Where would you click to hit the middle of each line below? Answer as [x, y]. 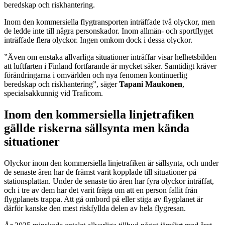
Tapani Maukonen [150, 84]
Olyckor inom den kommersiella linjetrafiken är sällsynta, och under [111, 163]
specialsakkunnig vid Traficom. [53, 93]
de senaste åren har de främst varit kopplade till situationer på [100, 172]
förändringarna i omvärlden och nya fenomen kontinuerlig [96, 75]
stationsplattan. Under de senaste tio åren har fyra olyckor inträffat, [109, 181]
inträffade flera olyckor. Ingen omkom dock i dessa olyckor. [98, 40]
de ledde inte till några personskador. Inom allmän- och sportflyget [108, 31]
